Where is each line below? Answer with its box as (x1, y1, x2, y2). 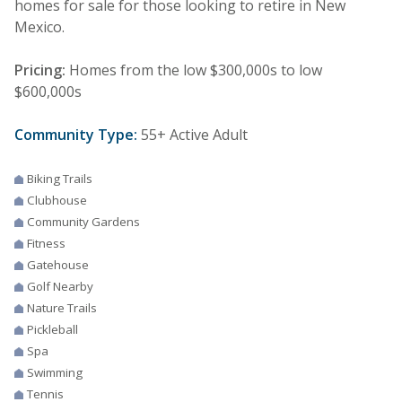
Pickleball (27, 320, 78, 337)
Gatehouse (27, 256, 89, 273)
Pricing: (14, 59, 66, 80)
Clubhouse (27, 191, 87, 208)
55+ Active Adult (137, 124, 248, 144)
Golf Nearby (27, 277, 93, 294)
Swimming (27, 363, 83, 380)
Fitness (27, 234, 66, 251)
